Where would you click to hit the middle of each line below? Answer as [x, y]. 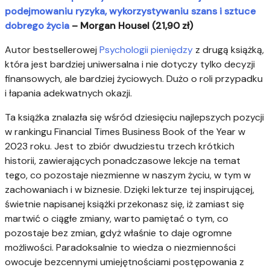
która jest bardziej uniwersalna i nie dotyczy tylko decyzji [130, 64]
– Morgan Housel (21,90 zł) [131, 26]
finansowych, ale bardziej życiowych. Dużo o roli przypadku [134, 79]
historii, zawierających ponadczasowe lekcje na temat [123, 161]
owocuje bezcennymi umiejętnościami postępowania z [124, 262]
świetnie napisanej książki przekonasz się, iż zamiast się [124, 204]
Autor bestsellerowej [52, 50]
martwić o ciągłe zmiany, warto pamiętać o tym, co [117, 219]
